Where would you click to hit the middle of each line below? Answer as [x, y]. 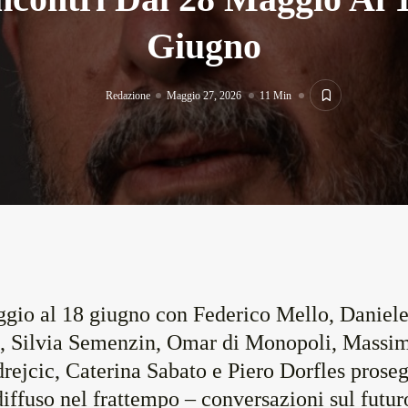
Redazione [128, 95]
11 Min [275, 95]
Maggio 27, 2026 [204, 95]
